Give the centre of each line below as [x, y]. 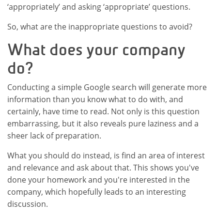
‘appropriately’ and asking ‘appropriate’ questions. [99, 7]
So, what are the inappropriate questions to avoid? [100, 27]
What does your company [96, 50]
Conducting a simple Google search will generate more [107, 87]
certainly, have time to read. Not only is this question [103, 111]
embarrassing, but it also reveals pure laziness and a [103, 124]
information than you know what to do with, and [95, 99]
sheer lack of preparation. [55, 136]
